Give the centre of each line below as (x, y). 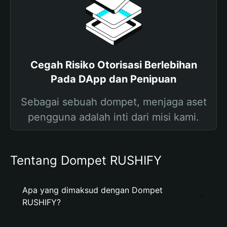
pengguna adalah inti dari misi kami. (113, 117)
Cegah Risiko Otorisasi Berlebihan (113, 65)
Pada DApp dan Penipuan (113, 79)
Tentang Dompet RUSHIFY (86, 160)
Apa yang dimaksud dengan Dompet (92, 190)
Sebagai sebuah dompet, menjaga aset (113, 102)
